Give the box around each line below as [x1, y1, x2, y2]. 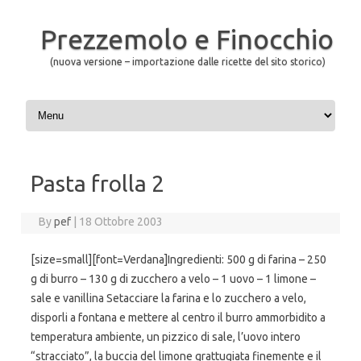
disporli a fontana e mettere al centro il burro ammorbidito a [31, 311, 326, 324]
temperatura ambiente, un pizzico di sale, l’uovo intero [31, 330, 301, 343]
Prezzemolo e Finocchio [39, 23, 334, 54]
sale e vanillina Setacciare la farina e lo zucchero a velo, [31, 292, 306, 305]
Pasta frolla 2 [31, 171, 164, 196]
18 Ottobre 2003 [79, 215, 164, 228]
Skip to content [23, 96, 98, 109]
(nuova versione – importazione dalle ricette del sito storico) [50, 56, 326, 67]
